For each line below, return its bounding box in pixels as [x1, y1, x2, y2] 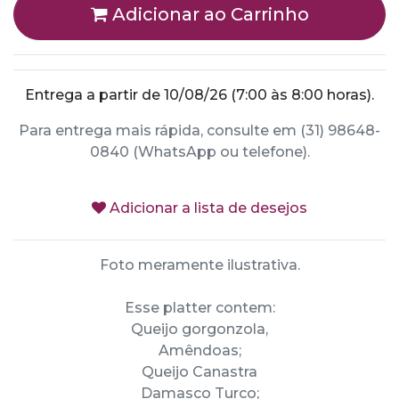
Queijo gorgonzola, [131, 321, 268, 338]
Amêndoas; [158, 342, 241, 359]
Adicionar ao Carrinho [107, 4, 309, 25]
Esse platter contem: [124, 299, 275, 316]
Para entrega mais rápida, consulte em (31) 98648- [19, 122, 380, 139]
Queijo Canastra [142, 363, 257, 380]
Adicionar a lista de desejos [106, 199, 307, 216]
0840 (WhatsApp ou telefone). [89, 143, 310, 160]
